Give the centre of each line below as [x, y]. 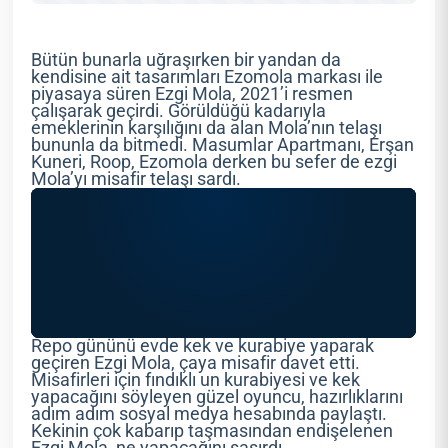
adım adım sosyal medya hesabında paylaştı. [209, 413]
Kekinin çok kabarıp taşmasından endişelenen [212, 430]
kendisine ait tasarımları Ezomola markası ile [207, 76]
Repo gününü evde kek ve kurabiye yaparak [203, 345]
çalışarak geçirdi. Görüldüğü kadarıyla [179, 110]
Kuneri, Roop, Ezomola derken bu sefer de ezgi [214, 161]
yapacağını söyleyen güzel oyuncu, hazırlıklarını [217, 396]
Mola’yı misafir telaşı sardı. [136, 178]
